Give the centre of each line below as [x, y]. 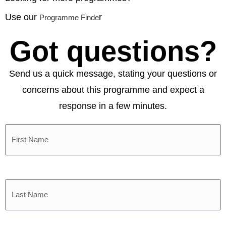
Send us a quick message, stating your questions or [113, 73]
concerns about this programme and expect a [113, 90]
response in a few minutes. [113, 106]
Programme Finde [69, 17]
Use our [22, 17]
